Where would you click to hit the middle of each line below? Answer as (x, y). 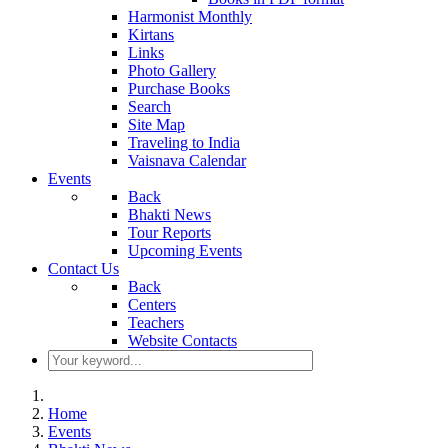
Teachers (156, 322)
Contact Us (83, 268)
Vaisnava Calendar (187, 160)
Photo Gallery (172, 70)
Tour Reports (169, 232)
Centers (152, 304)
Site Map (156, 124)
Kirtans (151, 34)
